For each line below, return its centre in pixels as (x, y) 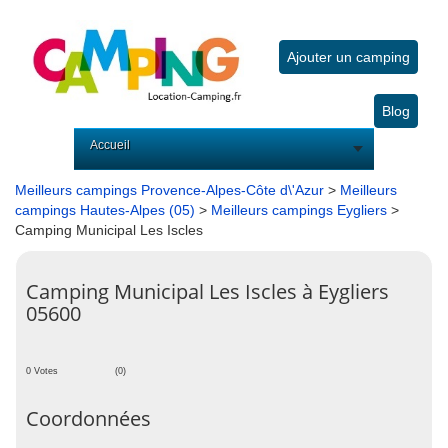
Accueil (110, 145)
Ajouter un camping (348, 57)
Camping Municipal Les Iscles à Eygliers (207, 291)
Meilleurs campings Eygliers (299, 210)
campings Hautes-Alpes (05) (105, 210)
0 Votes (42, 371)
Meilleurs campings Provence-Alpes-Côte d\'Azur (169, 190)
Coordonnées (88, 418)
